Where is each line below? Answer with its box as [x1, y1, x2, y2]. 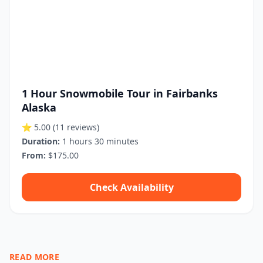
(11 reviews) [53, 122, 99, 133]
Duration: [22, 136, 60, 147]
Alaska [22, 100, 56, 114]
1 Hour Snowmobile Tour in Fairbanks [22, 86, 218, 100]
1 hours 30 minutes [60, 136, 139, 147]
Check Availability [89, 181, 174, 194]
